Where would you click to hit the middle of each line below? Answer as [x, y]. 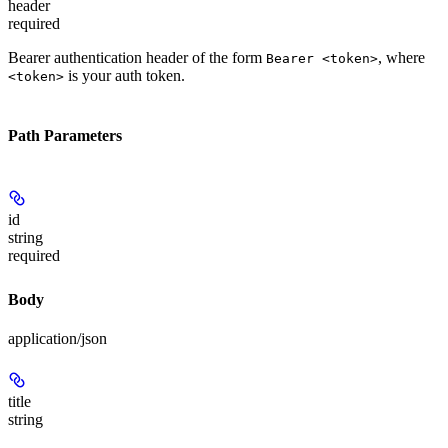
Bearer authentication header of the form [137, 57]
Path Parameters [65, 135]
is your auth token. [124, 75]
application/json [57, 339]
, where [401, 57]
